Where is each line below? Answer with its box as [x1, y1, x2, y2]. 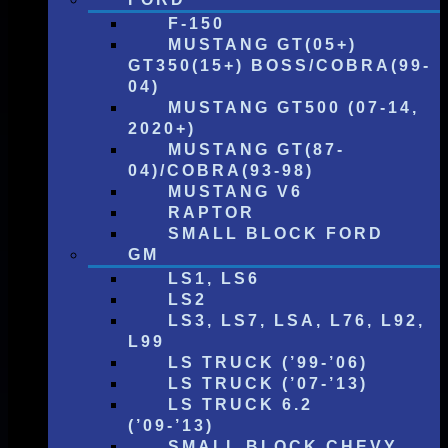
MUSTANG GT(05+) [168, 36, 357, 53]
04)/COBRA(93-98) [128, 162, 314, 179]
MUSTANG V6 [168, 183, 303, 200]
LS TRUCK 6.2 [168, 396, 313, 413]
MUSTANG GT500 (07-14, [168, 99, 419, 116]
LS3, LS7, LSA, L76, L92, [168, 312, 425, 329]
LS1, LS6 [168, 270, 260, 287]
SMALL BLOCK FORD [168, 225, 384, 242]
